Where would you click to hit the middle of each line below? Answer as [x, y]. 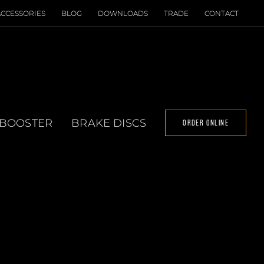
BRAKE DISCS [109, 123]
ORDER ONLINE [206, 123]
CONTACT [222, 13]
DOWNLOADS [123, 13]
